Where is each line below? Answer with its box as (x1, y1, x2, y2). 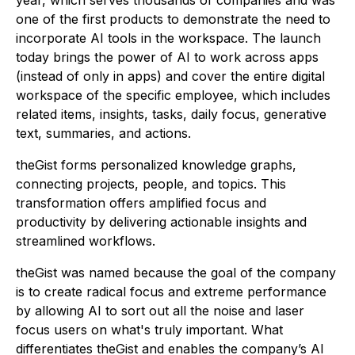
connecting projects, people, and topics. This (16, 175, 286, 192)
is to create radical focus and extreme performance (16, 283, 326, 300)
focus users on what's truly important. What (16, 321, 283, 338)
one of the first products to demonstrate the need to (16, 10, 330, 27)
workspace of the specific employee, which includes (16, 86, 330, 103)
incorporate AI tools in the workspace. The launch (16, 29, 321, 46)
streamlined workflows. (16, 232, 159, 249)
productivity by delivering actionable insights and (16, 213, 307, 230)
